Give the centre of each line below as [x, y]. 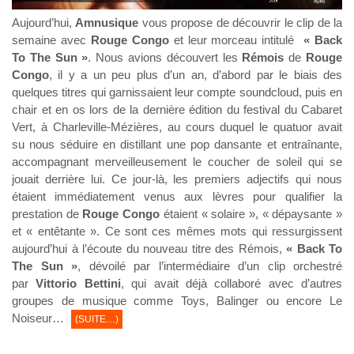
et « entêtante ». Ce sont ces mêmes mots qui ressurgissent [177, 231]
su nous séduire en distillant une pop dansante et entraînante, [177, 144]
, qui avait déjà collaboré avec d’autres [231, 283]
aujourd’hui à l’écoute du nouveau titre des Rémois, [149, 248]
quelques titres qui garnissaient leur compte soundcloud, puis [169, 92]
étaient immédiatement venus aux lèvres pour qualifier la [177, 196]
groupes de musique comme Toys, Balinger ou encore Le [177, 300]
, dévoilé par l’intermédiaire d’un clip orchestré [210, 265]
